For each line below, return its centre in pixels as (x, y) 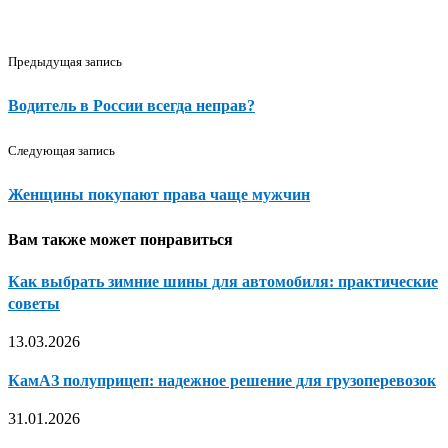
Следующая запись (61, 151)
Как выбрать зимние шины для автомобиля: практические (223, 281)
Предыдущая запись (65, 61)
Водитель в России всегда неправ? (131, 105)
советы (34, 303)
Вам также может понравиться (120, 239)
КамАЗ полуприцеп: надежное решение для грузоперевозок (222, 381)
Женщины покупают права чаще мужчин (159, 194)
